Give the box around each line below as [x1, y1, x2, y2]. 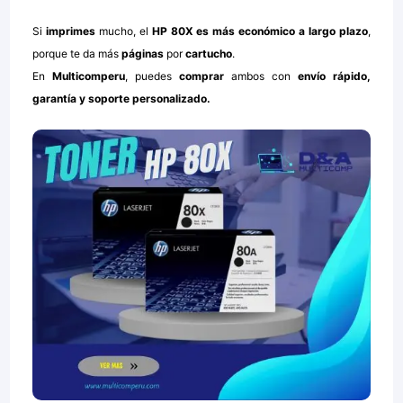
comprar [172, 69, 225, 84]
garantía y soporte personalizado [32, 92, 208, 106]
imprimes [42, 24, 96, 39]
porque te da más [32, 47, 122, 61]
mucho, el [95, 24, 152, 39]
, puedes [125, 69, 173, 84]
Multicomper [52, 69, 120, 84]
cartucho [185, 47, 233, 61]
